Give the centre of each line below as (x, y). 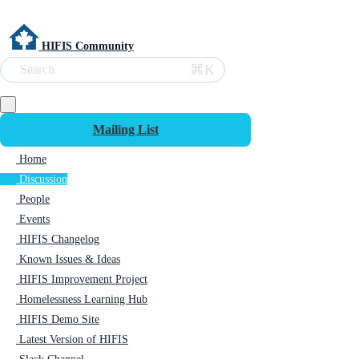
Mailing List (125, 129)
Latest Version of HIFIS (74, 339)
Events (34, 219)
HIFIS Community (88, 46)
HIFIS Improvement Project (83, 279)
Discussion (43, 179)
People (34, 199)
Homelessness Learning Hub (83, 299)
